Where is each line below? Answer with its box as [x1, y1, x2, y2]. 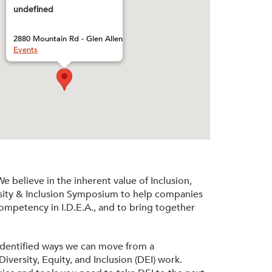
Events [13, 44, 38, 55]
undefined [13, 4, 53, 15]
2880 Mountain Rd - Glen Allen [13, 33, 123, 44]
